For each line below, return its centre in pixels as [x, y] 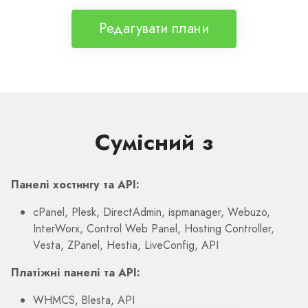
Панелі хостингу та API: [75, 184]
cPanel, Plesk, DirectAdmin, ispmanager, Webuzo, [152, 212]
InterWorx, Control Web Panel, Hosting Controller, [154, 228]
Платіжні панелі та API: [76, 272]
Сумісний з [154, 142]
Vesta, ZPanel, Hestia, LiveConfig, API [126, 245]
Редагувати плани [154, 28]
